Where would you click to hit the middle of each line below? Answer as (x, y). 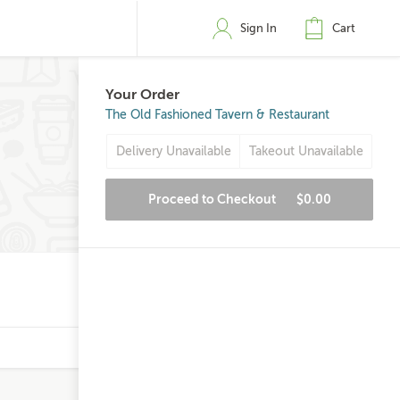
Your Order (142, 95)
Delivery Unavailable (173, 151)
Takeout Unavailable (306, 151)
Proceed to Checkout (213, 199)
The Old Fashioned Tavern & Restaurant (217, 115)
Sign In (258, 28)
